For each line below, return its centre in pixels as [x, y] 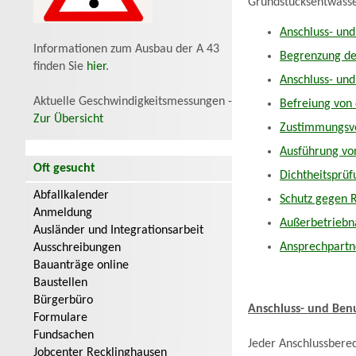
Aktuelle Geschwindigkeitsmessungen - [133, 102]
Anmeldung [63, 213]
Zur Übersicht [68, 119]
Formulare [60, 318]
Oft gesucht [64, 168]
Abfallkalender [71, 195]
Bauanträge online [81, 265]
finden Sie [60, 67]
